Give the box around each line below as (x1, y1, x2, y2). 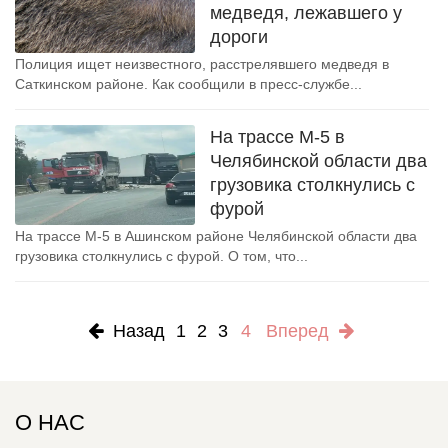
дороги (210, 27, 268, 47)
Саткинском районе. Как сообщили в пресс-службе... (15, 76, 362, 92)
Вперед (265, 321, 339, 341)
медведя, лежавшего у (210, 3, 402, 23)
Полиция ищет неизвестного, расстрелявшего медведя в (15, 56, 389, 72)
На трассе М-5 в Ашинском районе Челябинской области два (15, 228, 417, 244)
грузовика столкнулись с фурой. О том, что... (15, 248, 308, 264)
